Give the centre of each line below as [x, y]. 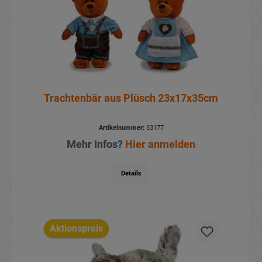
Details [131, 174]
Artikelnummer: [121, 128]
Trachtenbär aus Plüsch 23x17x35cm [131, 98]
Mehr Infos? [96, 144]
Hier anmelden [160, 144]
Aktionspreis [76, 228]
